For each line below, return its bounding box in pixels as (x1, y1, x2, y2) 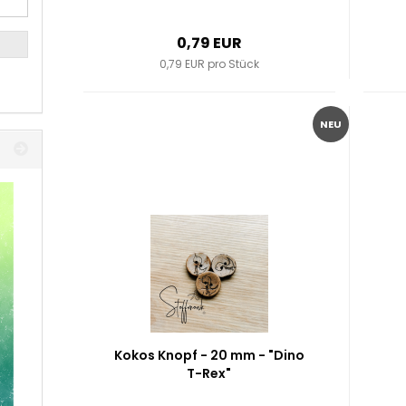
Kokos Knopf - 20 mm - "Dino (113, 346, 304, 364)
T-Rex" (187, 364, 232, 382)
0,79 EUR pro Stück (159, 56, 259, 72)
